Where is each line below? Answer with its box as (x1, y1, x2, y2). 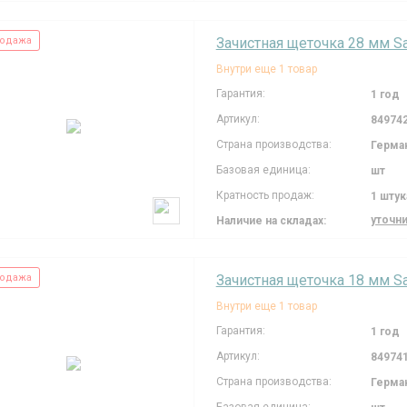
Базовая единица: (215, 164, 311, 176)
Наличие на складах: (215, 214, 326, 227)
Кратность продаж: (215, 189, 314, 202)
